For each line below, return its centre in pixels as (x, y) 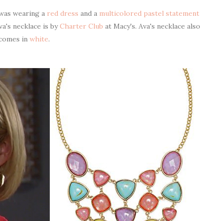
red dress (62, 13)
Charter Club (81, 26)
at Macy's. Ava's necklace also (152, 26)
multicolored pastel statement (149, 13)
